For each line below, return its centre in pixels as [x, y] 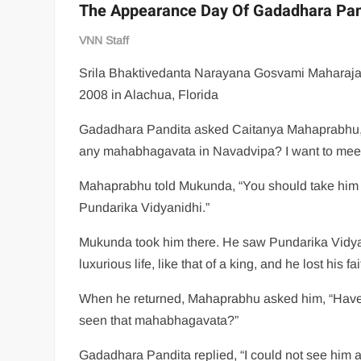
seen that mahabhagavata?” [159, 320]
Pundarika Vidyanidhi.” [145, 207]
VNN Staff [104, 40]
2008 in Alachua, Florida [149, 94]
